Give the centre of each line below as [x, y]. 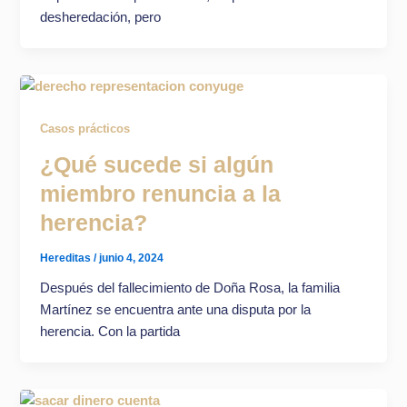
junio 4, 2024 [132, 258]
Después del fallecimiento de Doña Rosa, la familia [190, 288]
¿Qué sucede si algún [157, 164]
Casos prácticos [85, 128]
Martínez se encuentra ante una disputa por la [176, 310]
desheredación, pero [101, 17]
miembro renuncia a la [161, 194]
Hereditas [67, 258]
